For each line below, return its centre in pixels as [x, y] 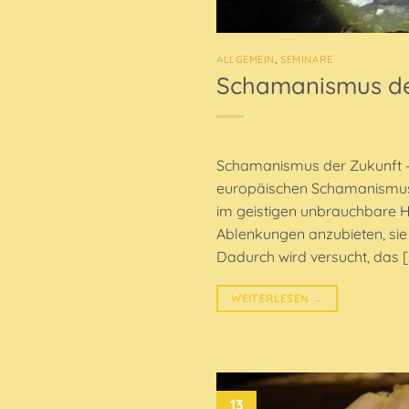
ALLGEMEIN [246, 60]
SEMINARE [307, 60]
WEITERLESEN [272, 298]
